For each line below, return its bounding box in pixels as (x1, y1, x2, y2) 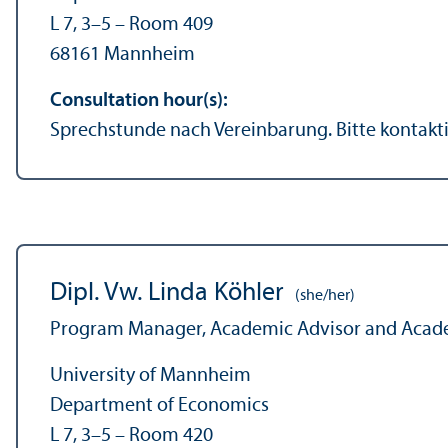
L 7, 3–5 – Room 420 (50, 425, 213, 446)
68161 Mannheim (50, 44, 195, 65)
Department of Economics (50, 395, 269, 416)
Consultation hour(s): (50, 90, 228, 111)
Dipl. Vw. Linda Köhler (50, 279, 284, 307)
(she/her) (292, 287, 355, 304)
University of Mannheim (50, 365, 251, 386)
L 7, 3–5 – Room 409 (50, 14, 213, 35)
